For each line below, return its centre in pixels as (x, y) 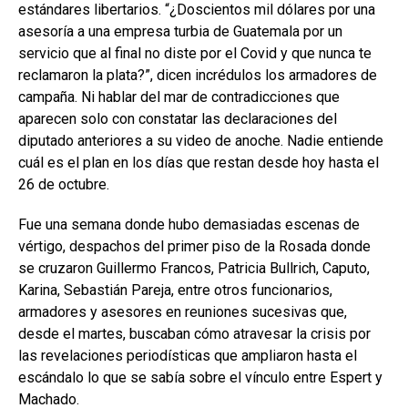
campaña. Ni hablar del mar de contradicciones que (179, 97)
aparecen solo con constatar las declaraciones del (178, 119)
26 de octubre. (64, 185)
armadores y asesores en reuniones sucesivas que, (183, 312)
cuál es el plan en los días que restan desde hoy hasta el (199, 163)
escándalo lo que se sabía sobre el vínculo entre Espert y (200, 378)
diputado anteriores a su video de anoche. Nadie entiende (201, 141)
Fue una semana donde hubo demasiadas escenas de (189, 225)
